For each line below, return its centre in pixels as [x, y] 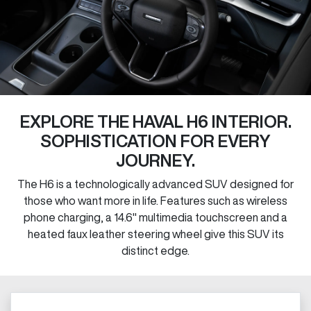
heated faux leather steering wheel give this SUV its [155, 234]
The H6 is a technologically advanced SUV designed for [155, 184]
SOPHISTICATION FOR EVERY [155, 141]
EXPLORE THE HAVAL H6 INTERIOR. [155, 121]
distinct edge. [155, 250]
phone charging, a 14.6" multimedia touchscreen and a [155, 217]
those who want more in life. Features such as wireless [155, 200]
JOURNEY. [155, 160]
